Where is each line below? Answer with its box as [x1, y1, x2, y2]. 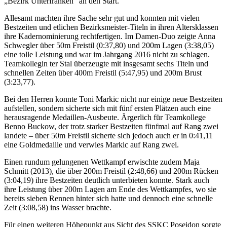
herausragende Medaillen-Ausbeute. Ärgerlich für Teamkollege [4, 112, 206, 122]
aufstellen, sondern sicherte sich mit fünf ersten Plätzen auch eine [4, 103, 211, 112]
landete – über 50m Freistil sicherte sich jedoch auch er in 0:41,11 [4, 131, 213, 140]
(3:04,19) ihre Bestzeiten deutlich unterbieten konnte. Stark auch [4, 175, 209, 184]
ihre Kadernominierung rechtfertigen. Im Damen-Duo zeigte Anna [4, 31, 215, 41]
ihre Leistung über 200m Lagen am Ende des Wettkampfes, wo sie [4, 184, 216, 194]
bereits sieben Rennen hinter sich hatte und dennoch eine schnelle [4, 194, 213, 203]
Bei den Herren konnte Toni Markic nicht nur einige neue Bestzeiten [4, 94, 222, 103]
